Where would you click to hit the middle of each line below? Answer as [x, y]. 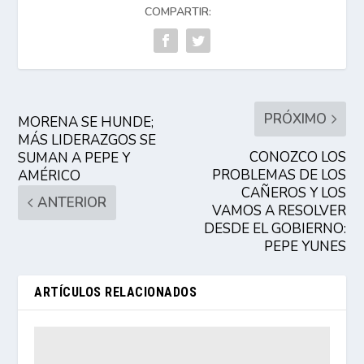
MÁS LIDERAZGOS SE [87, 140]
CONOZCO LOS [297, 157]
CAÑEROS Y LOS [293, 193]
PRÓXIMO [295, 119]
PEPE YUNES [305, 246]
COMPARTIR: [178, 11]
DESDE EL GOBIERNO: [275, 228]
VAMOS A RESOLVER [279, 210]
